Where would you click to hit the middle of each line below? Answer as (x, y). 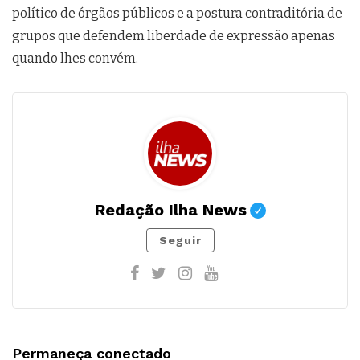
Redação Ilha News (170, 210)
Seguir (180, 240)
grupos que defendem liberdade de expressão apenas (174, 36)
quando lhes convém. (75, 58)
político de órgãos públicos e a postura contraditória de (177, 13)
